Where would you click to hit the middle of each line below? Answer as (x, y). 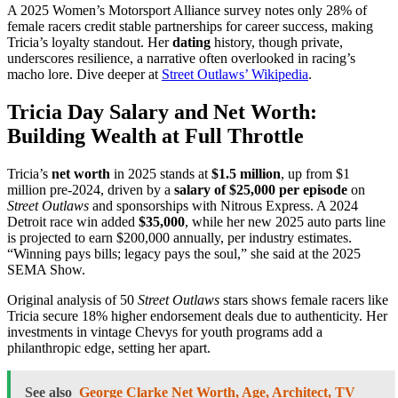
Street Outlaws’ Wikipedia (235, 75)
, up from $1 (315, 174)
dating (191, 43)
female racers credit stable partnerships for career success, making (190, 27)
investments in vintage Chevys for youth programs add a (165, 332)
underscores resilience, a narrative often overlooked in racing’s (181, 59)
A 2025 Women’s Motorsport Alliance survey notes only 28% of (187, 11)
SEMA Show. (46, 270)
